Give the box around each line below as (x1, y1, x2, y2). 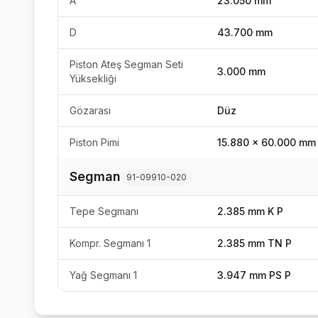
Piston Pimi (70, 136, 119, 148)
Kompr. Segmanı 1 (70, 237, 150, 249)
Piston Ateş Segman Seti (70, 58, 183, 70)
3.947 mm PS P (217, 269, 291, 281)
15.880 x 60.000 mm (217, 136, 316, 148)
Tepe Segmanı (70, 205, 138, 217)
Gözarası (70, 104, 111, 116)
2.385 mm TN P (217, 237, 292, 249)
